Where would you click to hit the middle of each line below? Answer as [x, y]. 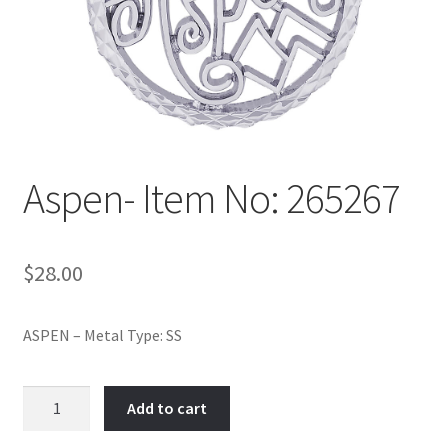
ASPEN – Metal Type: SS [102, 334]
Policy [43, 18]
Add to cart [167, 408]
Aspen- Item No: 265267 [211, 197]
